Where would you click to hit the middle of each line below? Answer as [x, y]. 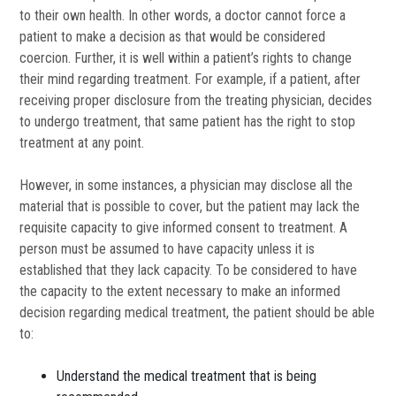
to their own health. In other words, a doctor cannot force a [183, 16]
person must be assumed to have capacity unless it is [168, 249]
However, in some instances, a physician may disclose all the [187, 186]
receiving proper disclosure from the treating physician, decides [196, 101]
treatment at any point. [82, 143]
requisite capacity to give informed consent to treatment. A [184, 228]
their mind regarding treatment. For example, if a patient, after [190, 80]
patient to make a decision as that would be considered [173, 37]
